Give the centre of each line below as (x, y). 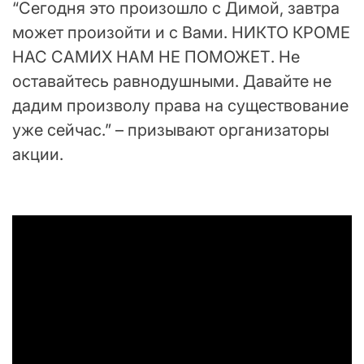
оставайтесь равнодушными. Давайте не (172, 82)
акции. (38, 155)
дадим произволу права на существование (180, 106)
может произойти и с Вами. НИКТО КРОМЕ (181, 33)
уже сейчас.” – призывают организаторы (171, 130)
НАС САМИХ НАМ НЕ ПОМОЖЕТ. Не (156, 57)
